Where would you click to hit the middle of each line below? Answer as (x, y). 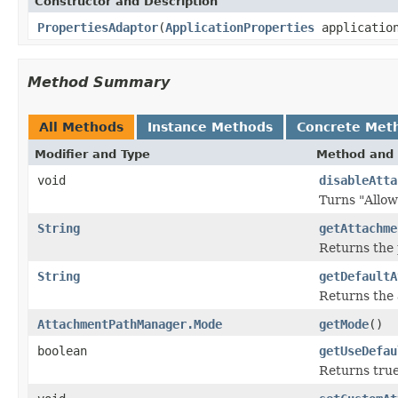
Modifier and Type (92, 154)
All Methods (81, 127)
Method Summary (99, 82)
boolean (62, 350)
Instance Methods (210, 127)
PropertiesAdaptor (98, 27)
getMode (344, 324)
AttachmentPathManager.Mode (130, 324)
